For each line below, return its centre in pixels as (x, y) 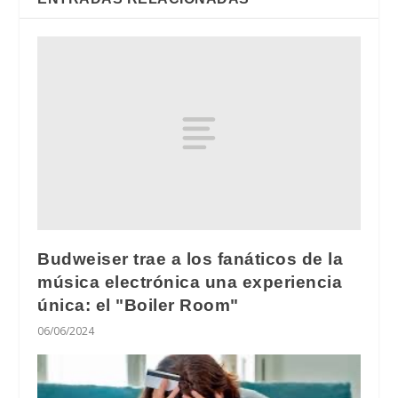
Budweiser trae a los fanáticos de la (191, 259)
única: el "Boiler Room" (138, 305)
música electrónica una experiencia (190, 282)
